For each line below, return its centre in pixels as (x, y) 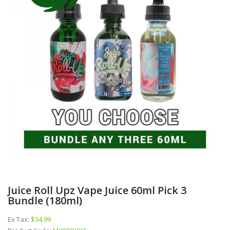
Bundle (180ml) (45, 200)
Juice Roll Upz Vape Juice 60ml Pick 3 (97, 190)
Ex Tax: (19, 219)
